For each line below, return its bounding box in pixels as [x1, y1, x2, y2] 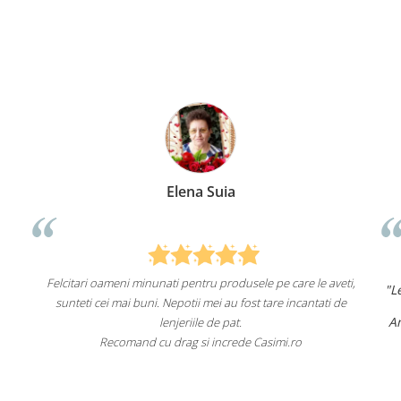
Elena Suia [149, 181, 219, 201]
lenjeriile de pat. [143, 314, 226, 331]
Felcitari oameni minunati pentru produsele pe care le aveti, [30, 275, 339, 292]
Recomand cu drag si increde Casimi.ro [83, 334, 286, 351]
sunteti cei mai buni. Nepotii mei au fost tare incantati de [38, 294, 330, 311]
